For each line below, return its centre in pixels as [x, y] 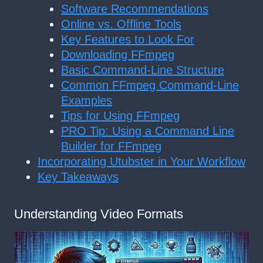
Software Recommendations [135, 9]
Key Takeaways [78, 176]
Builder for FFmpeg [111, 146]
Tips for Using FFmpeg [120, 115]
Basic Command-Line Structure [143, 70]
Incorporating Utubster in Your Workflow [141, 161]
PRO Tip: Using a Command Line [148, 131]
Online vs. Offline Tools [121, 24]
